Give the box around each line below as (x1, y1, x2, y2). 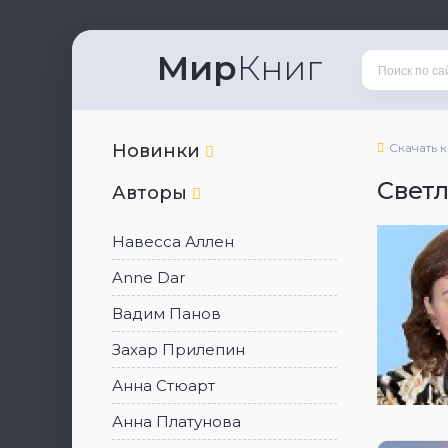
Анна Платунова (112, 412, 241, 431)
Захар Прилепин (112, 340, 245, 359)
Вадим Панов (112, 304, 221, 323)
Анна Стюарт (112, 376, 215, 395)
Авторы (112, 182, 192, 204)
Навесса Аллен (112, 232, 234, 251)
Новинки (112, 140, 205, 162)
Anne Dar (112, 268, 185, 287)
